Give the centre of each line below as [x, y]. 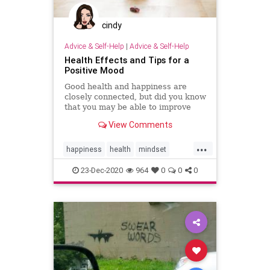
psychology [124, 168]
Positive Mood [94, 70]
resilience [167, 168]
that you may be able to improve [127, 107]
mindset [152, 149]
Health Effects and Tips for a [127, 60]
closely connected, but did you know [135, 96]
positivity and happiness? [114, 127]
